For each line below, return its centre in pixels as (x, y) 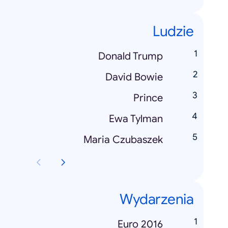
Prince (148, 98)
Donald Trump (131, 56)
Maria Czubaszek (123, 140)
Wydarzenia (156, 199)
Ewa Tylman (136, 119)
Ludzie (173, 32)
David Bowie (134, 77)
